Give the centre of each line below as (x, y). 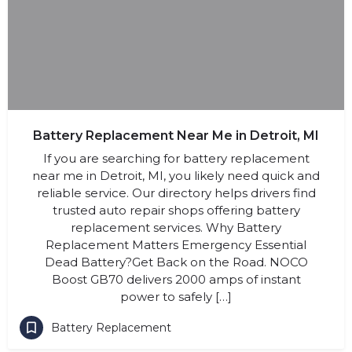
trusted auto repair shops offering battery (176, 210)
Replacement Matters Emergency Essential (176, 245)
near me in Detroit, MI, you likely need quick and (176, 176)
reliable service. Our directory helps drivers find (176, 193)
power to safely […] (176, 297)
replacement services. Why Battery (176, 227)
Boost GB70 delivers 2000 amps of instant (176, 279)
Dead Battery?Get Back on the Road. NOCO (176, 262)
